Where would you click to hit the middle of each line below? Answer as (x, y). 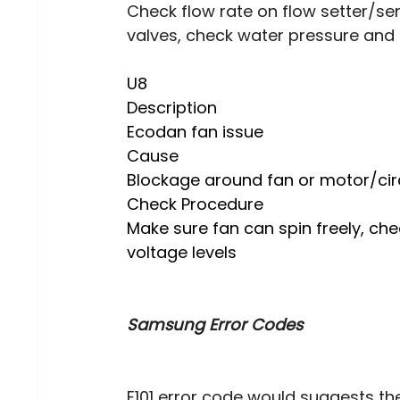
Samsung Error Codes (215, 325)
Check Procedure (198, 204)
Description (175, 108)
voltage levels (182, 253)
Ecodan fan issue (196, 132)
